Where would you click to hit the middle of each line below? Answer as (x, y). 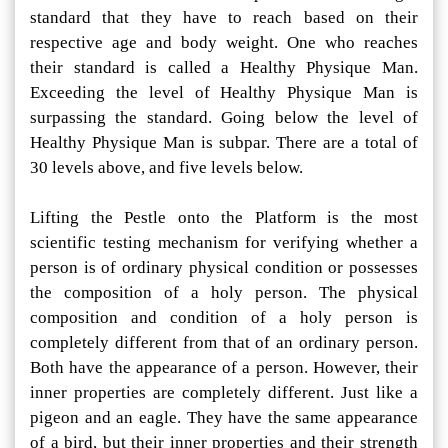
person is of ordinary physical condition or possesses (224, 268)
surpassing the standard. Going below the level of (224, 118)
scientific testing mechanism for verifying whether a (224, 243)
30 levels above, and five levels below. (166, 168)
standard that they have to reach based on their (224, 18)
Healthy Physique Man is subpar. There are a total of (224, 143)
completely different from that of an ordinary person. (224, 343)
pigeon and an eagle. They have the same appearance (224, 418)
